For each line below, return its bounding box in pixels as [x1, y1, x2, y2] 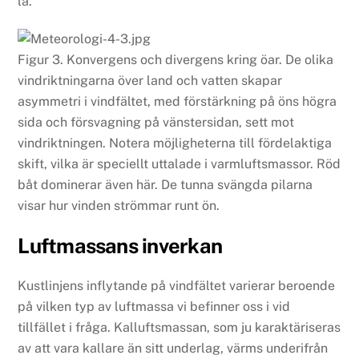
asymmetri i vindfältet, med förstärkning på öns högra [18, 93, 337, 109]
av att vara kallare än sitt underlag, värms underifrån [18, 340, 329, 356]
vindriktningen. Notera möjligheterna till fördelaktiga [18, 135, 333, 151]
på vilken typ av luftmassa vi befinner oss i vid [18, 298, 291, 314]
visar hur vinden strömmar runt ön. [18, 197, 220, 213]
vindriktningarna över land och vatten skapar [18, 72, 283, 88]
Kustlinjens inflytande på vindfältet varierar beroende [18, 277, 336, 293]
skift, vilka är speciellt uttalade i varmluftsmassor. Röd [18, 155, 341, 171]
